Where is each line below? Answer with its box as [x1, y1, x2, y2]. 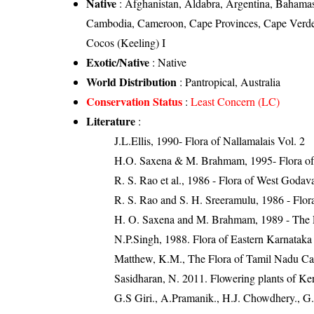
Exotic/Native [86, 53, 150, 70]
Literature [86, 112, 136, 129]
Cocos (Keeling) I [86, 34, 166, 50]
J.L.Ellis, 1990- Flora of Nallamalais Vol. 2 [114, 132, 306, 148]
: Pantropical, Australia [177, 74, 281, 89]
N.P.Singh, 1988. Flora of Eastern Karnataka [114, 231, 313, 246]
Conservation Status [86, 93, 183, 109]
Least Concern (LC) [191, 93, 280, 109]
